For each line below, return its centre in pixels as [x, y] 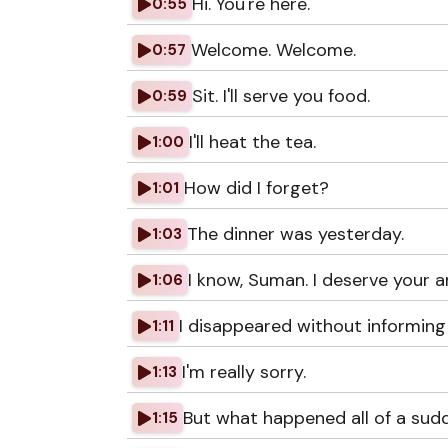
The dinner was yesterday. [295, 234]
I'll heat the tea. [252, 142]
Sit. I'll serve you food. [281, 96]
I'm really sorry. [244, 372]
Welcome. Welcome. [273, 50]
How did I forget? [256, 188]
